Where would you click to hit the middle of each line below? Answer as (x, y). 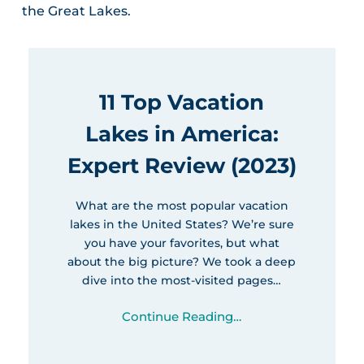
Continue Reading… (182, 316)
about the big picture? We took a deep (182, 261)
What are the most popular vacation (182, 205)
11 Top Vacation (182, 102)
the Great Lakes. (76, 11)
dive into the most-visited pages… (182, 280)
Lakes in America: (182, 134)
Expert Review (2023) (182, 165)
